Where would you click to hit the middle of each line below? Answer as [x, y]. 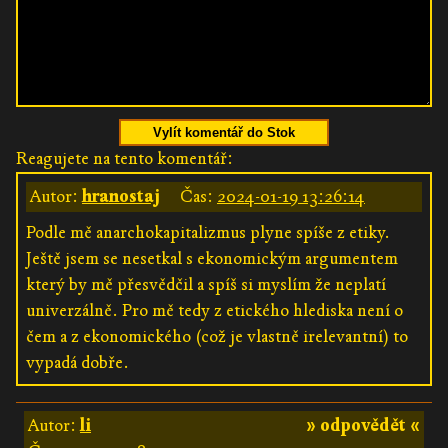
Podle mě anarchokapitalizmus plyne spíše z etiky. [208, 232]
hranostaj [121, 196]
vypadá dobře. [77, 362]
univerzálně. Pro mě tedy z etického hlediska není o [214, 310]
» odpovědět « [363, 425]
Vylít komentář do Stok [224, 132]
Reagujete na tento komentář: [124, 158]
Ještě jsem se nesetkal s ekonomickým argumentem [212, 258]
